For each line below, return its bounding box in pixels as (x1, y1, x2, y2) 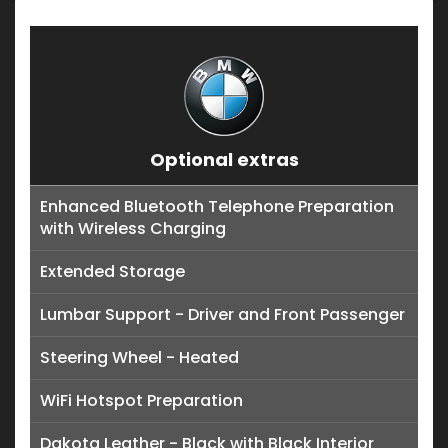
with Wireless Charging (40, 217, 226, 241)
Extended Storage (40, 260, 185, 284)
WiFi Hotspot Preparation (40, 389, 243, 413)
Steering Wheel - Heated (40, 346, 239, 370)
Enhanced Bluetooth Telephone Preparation (40, 195, 394, 219)
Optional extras (149, 147, 299, 173)
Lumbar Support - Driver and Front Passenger (40, 303, 405, 327)
